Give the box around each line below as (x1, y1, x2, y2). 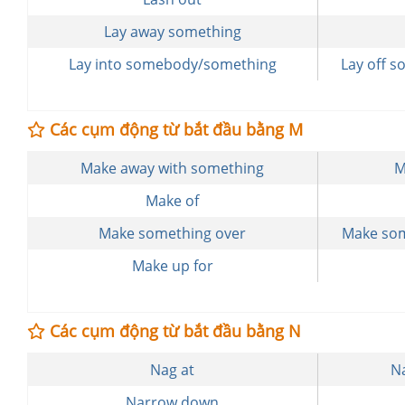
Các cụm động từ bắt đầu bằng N (45, 320, 301, 342)
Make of (146, 191, 200, 211)
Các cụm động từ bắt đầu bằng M (45, 118, 303, 140)
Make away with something (80, 158, 265, 178)
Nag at (150, 360, 195, 380)
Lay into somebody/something (68, 54, 277, 74)
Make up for (131, 256, 213, 276)
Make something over (99, 223, 247, 243)
